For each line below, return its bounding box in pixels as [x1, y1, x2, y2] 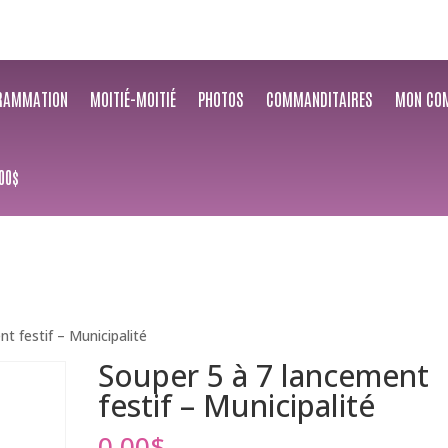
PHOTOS [198, 87, 245, 109]
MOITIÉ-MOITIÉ [90, 87, 177, 109]
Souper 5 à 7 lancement [98, 355, 430, 396]
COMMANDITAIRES [266, 87, 374, 109]
